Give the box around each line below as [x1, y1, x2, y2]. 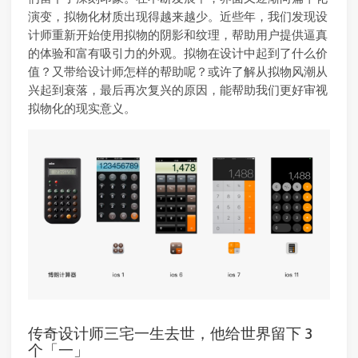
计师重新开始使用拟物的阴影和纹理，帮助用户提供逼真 [28, 27, 328, 42]
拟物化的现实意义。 [28, 101, 136, 115]
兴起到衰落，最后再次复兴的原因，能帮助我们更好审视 [28, 82, 328, 97]
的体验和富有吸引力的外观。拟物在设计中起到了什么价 [28, 46, 328, 60]
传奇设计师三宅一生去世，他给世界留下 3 [28, 324, 313, 342]
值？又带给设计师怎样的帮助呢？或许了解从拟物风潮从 [28, 64, 328, 78]
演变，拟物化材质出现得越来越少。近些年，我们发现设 [28, 9, 328, 23]
